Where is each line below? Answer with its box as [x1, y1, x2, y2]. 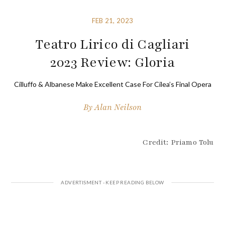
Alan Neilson [94, 101, 142, 113]
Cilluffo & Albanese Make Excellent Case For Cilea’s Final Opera [14, 80, 211, 89]
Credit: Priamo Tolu [143, 137, 214, 148]
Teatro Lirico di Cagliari [35, 35, 190, 54]
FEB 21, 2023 [91, 17, 134, 25]
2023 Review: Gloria [50, 53, 175, 72]
